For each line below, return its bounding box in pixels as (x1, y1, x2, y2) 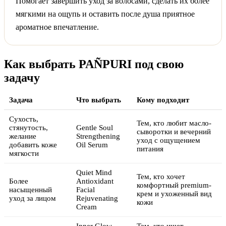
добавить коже (9, 140, 57, 149)
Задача (9, 95, 33, 104)
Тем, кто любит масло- (137, 119, 211, 127)
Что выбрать (76, 95, 121, 104)
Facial (76, 185, 95, 194)
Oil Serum (76, 140, 108, 149)
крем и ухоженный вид (137, 189, 212, 198)
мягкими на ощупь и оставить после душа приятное (16, 9, 195, 18)
